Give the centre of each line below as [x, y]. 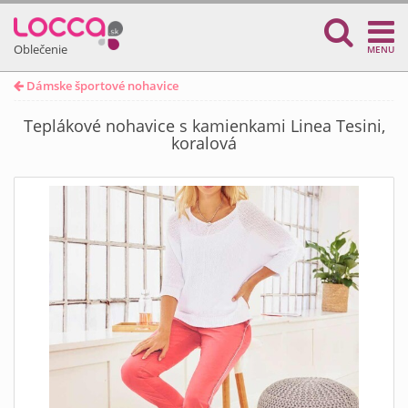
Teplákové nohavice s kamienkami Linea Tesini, [204, 126]
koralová [204, 143]
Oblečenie [41, 49]
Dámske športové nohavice [101, 86]
